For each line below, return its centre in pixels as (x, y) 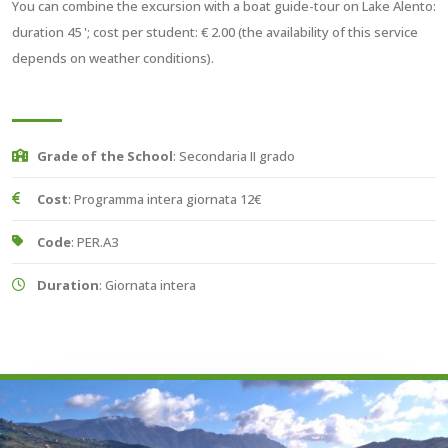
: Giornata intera (147, 285)
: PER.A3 (94, 242)
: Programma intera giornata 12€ (164, 199)
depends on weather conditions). (113, 58)
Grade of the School (105, 156)
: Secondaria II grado (234, 156)
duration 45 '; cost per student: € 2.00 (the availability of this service (215, 32)
